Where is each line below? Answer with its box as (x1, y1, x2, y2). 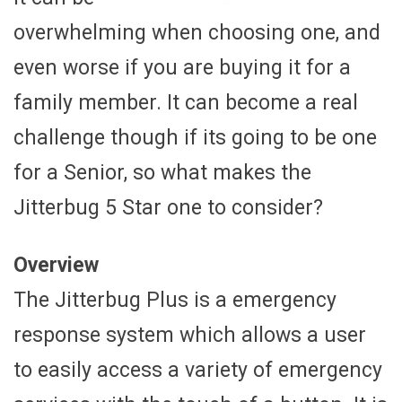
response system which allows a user (13, 322, 366, 347)
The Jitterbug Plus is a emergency (13, 287, 336, 312)
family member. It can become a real (13, 90, 358, 115)
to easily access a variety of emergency (13, 357, 382, 382)
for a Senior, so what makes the (13, 160, 311, 185)
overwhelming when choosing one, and (13, 20, 380, 45)
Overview (13, 252, 99, 277)
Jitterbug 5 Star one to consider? (13, 195, 323, 220)
